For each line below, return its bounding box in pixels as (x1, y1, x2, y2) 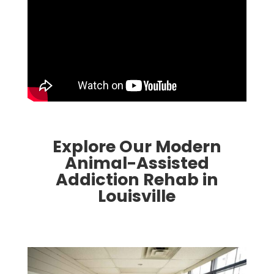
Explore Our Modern (52, 135, 221, 158)
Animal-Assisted (64, 151, 209, 174)
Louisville (98, 184, 176, 207)
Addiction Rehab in (55, 168, 218, 191)
